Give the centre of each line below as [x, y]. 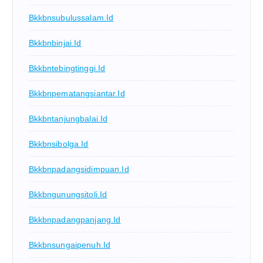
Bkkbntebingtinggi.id [67, 68]
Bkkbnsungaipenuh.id [70, 245]
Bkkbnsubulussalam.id [71, 17]
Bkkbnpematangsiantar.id [77, 93]
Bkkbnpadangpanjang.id [75, 219]
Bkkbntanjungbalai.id [68, 118]
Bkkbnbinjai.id [55, 43]
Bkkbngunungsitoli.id [68, 194]
